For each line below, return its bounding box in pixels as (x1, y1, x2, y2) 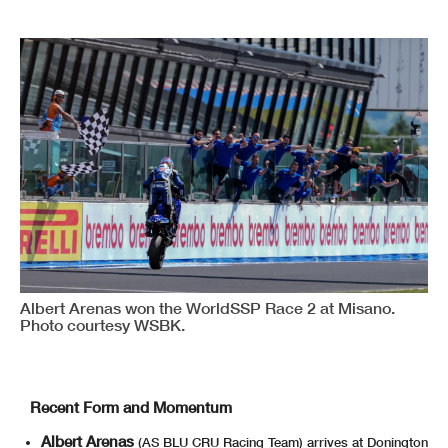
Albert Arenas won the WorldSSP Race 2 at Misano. (20, 297, 395, 317)
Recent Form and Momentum (30, 397, 232, 416)
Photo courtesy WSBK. (20, 314, 185, 334)
